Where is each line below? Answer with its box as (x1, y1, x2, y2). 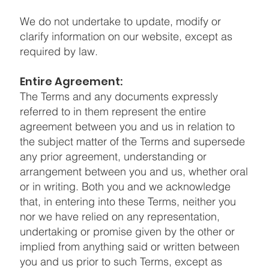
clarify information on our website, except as (19, 29, 232, 43)
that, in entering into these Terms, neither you (19, 194, 236, 208)
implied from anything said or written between (19, 239, 240, 253)
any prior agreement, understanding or (19, 149, 207, 163)
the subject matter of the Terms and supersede (19, 134, 245, 148)
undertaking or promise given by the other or (19, 224, 235, 238)
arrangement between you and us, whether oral (19, 164, 248, 178)
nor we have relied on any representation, (19, 209, 220, 223)
